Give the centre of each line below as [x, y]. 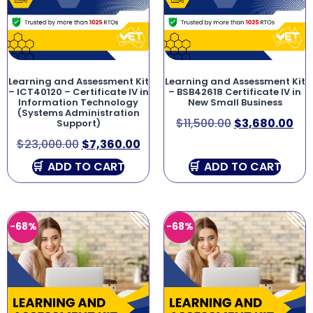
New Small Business [235, 102]
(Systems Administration [78, 112]
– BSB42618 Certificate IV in [235, 92]
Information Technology [78, 102]
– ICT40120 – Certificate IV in [78, 92]
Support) [78, 123]
